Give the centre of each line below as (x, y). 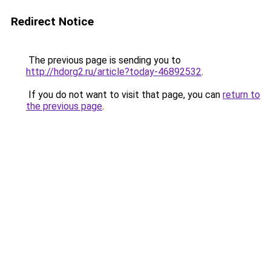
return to (241, 95)
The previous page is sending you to (103, 60)
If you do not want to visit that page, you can (124, 95)
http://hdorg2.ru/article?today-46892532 (114, 72)
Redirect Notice (52, 21)
